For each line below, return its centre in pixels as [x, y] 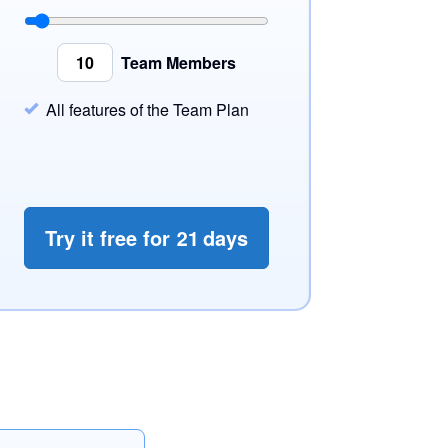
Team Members [178, 62]
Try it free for [110, 237]
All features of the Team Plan [147, 109]
